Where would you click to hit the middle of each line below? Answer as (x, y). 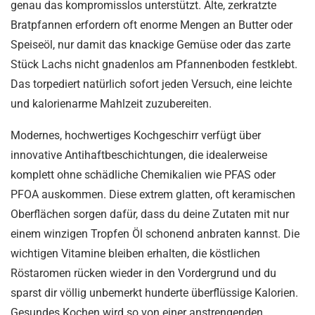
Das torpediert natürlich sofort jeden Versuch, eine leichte (151, 84)
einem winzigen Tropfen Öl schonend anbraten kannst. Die (155, 233)
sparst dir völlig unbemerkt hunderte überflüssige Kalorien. (154, 292)
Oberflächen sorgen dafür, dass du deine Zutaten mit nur (150, 214)
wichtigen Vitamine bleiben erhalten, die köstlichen (135, 253)
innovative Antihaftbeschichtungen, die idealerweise (139, 155)
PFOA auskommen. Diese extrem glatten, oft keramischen (153, 194)
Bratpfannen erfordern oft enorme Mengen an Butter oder (152, 25)
